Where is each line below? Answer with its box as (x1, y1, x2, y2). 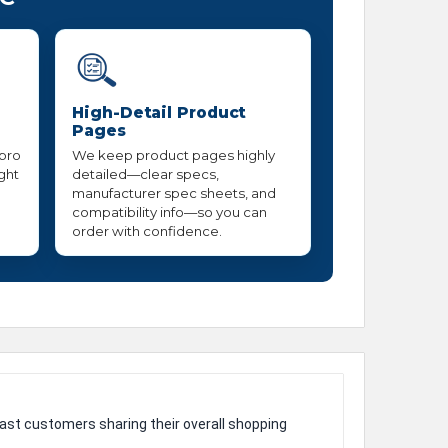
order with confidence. (72, 223, 223, 240)
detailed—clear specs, (72, 166, 220, 183)
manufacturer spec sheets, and (72, 185, 277, 202)
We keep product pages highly (72, 147, 276, 164)
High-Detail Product (72, 103, 247, 123)
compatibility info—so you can (72, 204, 268, 221)
